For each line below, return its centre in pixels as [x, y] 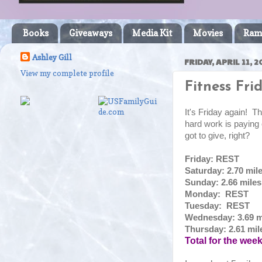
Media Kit [153, 33]
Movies [208, 33]
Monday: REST [217, 194]
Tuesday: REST [217, 205]
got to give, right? [217, 135]
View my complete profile [67, 73]
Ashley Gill [52, 57]
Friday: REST [212, 158]
